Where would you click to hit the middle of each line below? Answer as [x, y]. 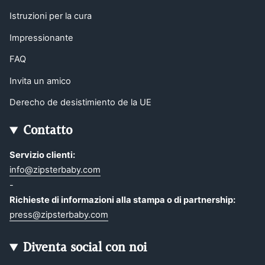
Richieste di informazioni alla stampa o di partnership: [122, 200]
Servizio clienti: [42, 155]
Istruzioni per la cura [51, 16]
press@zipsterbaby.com [59, 215]
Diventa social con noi [85, 248]
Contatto [48, 131]
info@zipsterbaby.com [55, 170]
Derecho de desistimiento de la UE [80, 102]
